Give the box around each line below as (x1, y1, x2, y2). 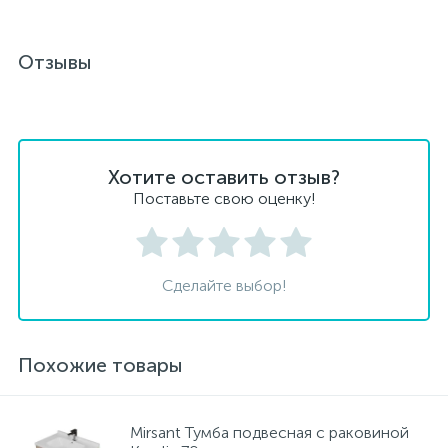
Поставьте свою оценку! (132, 189, 316, 208)
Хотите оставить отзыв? (108, 165, 340, 189)
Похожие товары (18, 353, 183, 377)
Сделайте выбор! (161, 276, 287, 295)
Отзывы (18, 50, 92, 74)
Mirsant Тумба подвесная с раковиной (130, 423, 409, 442)
